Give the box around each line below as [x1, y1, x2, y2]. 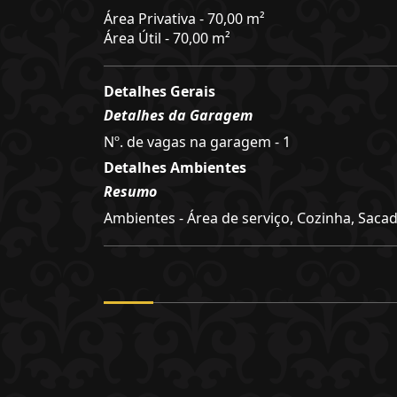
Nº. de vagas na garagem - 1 [104, 132, 291, 152]
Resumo [104, 182, 157, 201]
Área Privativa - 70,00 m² [104, 9, 265, 28]
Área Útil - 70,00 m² [104, 28, 230, 48]
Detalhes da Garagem [104, 105, 253, 125]
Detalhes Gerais [104, 82, 215, 101]
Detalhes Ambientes [104, 158, 246, 177]
